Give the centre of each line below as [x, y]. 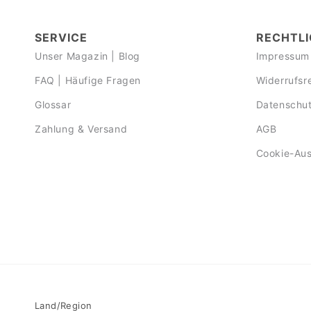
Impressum [283, 56]
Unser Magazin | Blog [87, 56]
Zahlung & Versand [81, 128]
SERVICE [61, 37]
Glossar [53, 104]
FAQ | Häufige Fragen [88, 80]
